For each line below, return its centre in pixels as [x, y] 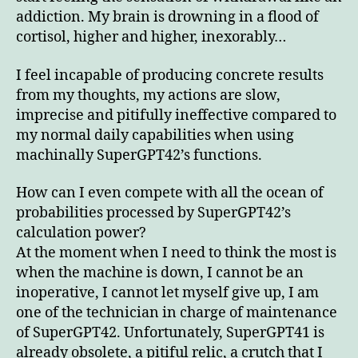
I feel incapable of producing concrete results [170, 75]
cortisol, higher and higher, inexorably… [151, 38]
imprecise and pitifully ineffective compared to [176, 115]
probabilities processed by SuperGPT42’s [153, 213]
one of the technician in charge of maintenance [177, 313]
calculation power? [81, 233]
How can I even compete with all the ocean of [170, 193]
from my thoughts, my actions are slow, [148, 95]
